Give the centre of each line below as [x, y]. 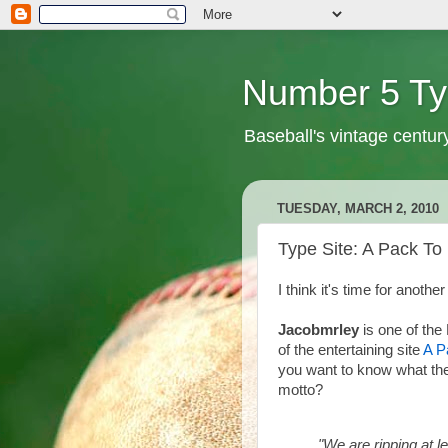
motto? [300, 390]
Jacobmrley [318, 330]
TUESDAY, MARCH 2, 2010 [358, 209]
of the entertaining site [350, 350]
